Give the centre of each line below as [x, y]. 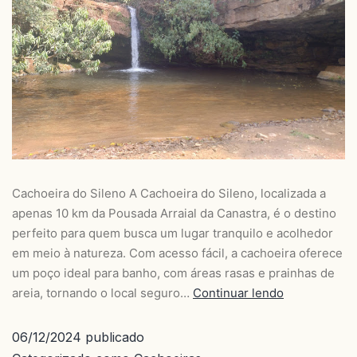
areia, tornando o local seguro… [102, 292]
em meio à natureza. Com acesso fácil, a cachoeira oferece [177, 253]
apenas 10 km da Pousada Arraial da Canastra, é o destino [174, 213]
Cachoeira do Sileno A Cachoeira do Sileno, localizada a [169, 193]
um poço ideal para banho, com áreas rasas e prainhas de [173, 273]
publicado [113, 337]
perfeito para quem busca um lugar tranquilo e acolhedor [173, 233]
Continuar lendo [238, 292]
